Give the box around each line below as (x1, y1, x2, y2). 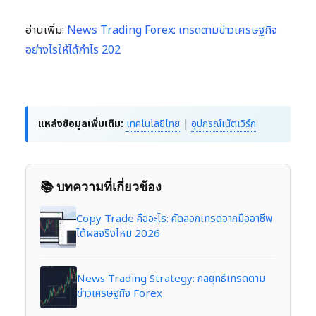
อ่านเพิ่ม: (25, 21, 67, 39)
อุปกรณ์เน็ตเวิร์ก (191, 116, 256, 131)
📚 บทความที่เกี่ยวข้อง (40, 178, 162, 194)
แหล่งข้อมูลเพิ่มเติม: (38, 116, 123, 131)
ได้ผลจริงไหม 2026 (76, 225, 161, 242)
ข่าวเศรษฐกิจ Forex (77, 285, 163, 302)
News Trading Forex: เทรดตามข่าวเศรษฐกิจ (67, 21, 277, 39)
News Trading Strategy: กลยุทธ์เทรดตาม (77, 270, 266, 287)
